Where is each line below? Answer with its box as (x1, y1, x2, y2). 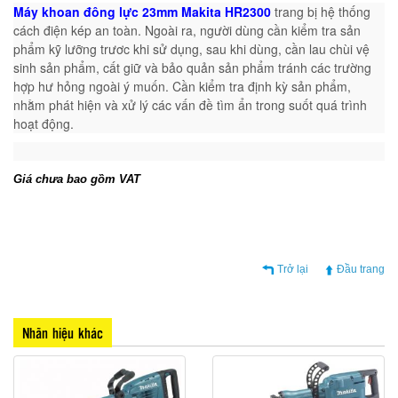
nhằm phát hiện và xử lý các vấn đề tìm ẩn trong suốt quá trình (13, 95, 367, 114)
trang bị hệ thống (275, 2, 370, 20)
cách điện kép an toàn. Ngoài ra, (13, 20, 200, 39)
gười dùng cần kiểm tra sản (207, 20, 361, 39)
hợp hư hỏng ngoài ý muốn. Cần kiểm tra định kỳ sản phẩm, (13, 76, 351, 95)
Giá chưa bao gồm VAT (13, 171, 140, 186)
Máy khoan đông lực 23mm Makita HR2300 (13, 2, 275, 20)
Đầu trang (337, 262, 385, 275)
